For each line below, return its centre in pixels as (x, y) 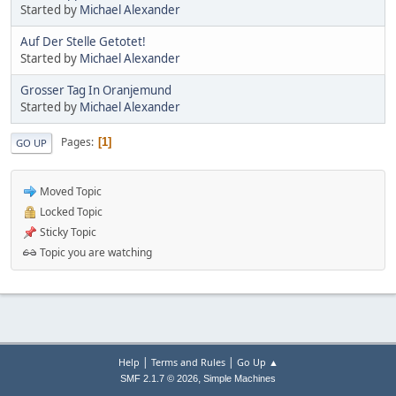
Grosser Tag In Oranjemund (96, 90)
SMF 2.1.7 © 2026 (159, 378)
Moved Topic (69, 191)
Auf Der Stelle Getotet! (83, 41)
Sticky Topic (67, 232)
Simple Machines (240, 378)
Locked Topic (70, 211)
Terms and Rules (188, 362)
